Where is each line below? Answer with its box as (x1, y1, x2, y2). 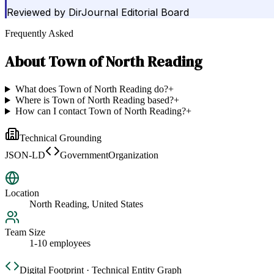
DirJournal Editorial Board (68, 6, 189, 19)
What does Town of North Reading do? (15, 84, 168, 95)
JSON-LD (5, 150, 45, 161)
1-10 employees (29, 238, 91, 249)
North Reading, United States (29, 199, 143, 210)
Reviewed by (7, 6, 65, 19)
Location (5, 188, 39, 199)
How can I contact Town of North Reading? (15, 106, 186, 117)
